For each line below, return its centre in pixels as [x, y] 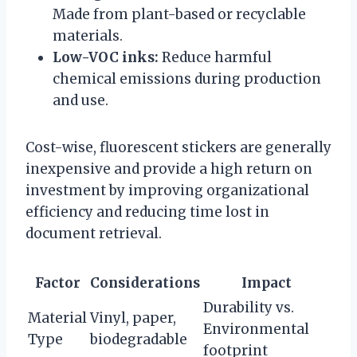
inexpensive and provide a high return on [169, 169]
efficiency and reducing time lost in [147, 212]
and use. [80, 100]
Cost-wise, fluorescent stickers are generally [178, 147]
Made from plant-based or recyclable [179, 14]
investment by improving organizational [167, 190]
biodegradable [139, 339]
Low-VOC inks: [106, 57]
